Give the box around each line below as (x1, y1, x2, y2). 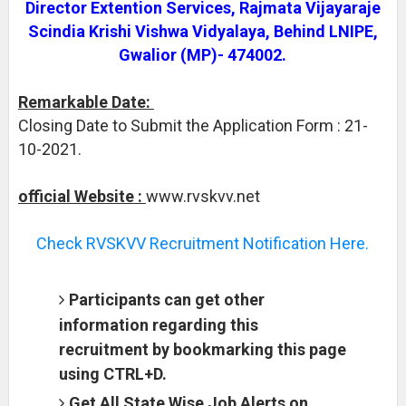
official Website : (17, 187, 146, 206)
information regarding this (58, 315, 258, 334)
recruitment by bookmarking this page (58, 340, 346, 359)
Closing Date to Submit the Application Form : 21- (17, 116, 368, 135)
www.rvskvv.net (145, 187, 260, 206)
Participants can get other (68, 290, 265, 309)
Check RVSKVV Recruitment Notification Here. (36, 234, 370, 253)
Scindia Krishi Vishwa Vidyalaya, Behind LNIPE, (27, 22, 378, 41)
